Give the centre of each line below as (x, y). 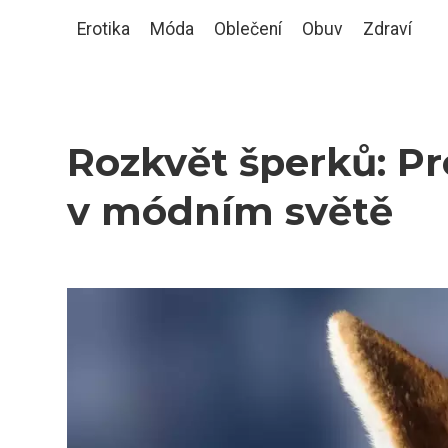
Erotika (103, 29)
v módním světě (230, 211)
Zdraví (387, 29)
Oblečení (248, 29)
